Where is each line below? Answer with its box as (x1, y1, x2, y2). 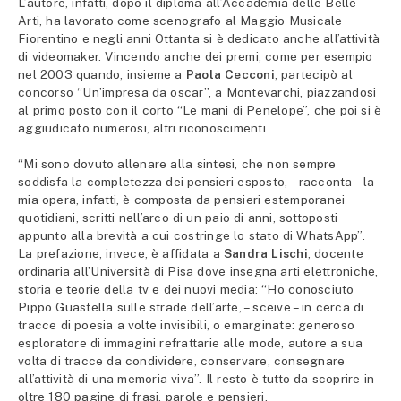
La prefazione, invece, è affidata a (18, 246, 220, 261)
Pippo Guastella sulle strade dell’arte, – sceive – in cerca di (18, 300, 364, 315)
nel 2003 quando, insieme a (18, 67, 183, 82)
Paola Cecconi (182, 67, 275, 82)
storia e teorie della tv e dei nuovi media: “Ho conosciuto (18, 282, 354, 297)
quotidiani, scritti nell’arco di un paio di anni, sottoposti (18, 210, 338, 226)
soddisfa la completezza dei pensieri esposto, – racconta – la (18, 175, 375, 190)
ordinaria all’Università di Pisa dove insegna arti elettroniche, (18, 264, 379, 279)
